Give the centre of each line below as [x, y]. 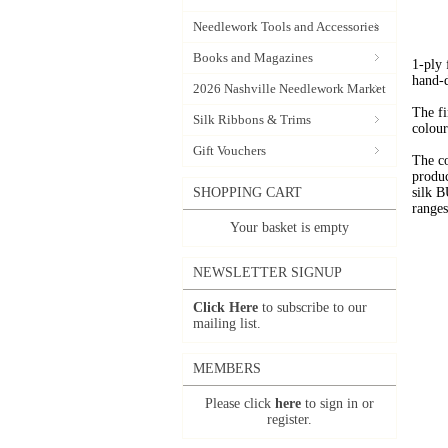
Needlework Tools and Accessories [286, 26]
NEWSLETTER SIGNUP [267, 272]
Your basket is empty [289, 227]
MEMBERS [227, 368]
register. [289, 419]
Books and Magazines [253, 57]
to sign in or [337, 403]
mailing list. [227, 323]
